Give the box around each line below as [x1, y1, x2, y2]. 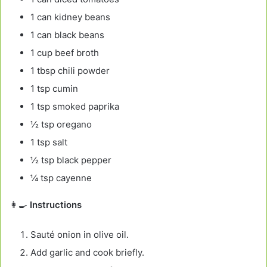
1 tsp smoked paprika [30, 100, 119, 112]
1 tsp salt [30, 136, 67, 148]
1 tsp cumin [30, 82, 78, 94]
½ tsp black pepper [30, 154, 111, 166]
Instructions [30, 198, 82, 210]
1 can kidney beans [30, 11, 110, 23]
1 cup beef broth [30, 46, 99, 58]
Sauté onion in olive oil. [30, 228, 129, 240]
